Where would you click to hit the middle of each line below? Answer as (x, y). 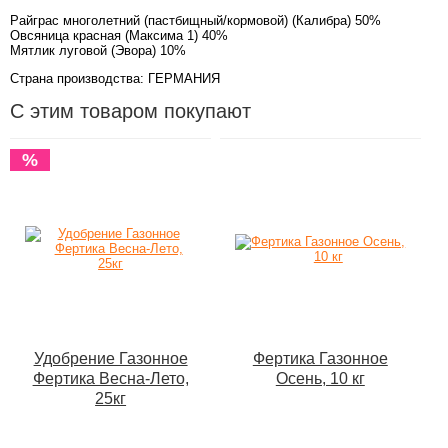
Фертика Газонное (320, 358)
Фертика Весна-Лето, (110, 378)
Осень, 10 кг (320, 378)
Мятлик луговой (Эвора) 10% (98, 50)
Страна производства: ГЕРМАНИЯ (115, 78)
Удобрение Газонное (110, 358)
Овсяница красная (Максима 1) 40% (119, 35)
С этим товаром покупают (130, 111)
